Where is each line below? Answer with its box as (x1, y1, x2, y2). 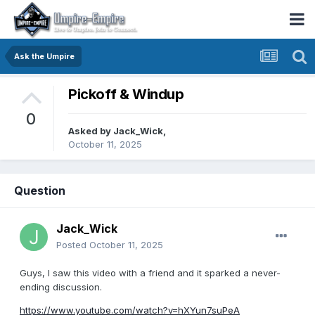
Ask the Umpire (14, 51, 75, 61)
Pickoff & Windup (68, 86, 184, 103)
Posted (56, 239, 89, 251)
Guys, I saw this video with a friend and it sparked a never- (20, 267, 281, 279)
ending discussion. (20, 281, 102, 293)
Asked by (68, 125, 113, 137)
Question (14, 184, 65, 198)
